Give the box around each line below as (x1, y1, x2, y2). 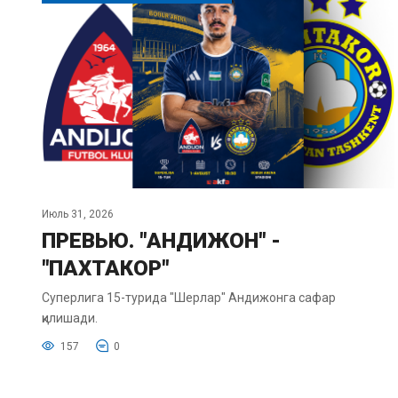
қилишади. (42, 311, 98, 326)
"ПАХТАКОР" (42, 256, 169, 282)
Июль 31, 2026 (42, 208, 114, 221)
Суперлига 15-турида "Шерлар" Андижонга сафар (42, 291, 336, 306)
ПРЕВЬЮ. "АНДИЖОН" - (42, 228, 281, 254)
